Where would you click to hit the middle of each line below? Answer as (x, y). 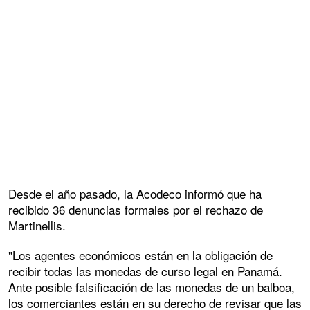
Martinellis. (37, 226)
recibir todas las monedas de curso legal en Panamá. (145, 271)
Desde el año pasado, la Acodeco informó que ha (135, 194)
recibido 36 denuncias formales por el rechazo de (136, 210)
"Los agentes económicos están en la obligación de (140, 255)
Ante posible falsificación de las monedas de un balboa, (152, 287)
